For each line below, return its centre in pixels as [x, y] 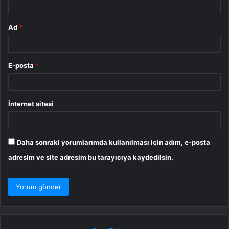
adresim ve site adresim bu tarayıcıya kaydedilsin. [91, 157]
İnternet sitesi [31, 104]
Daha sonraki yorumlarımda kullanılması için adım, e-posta [113, 142]
